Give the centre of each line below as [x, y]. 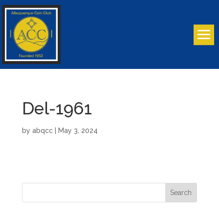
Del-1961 [57, 108]
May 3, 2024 [78, 130]
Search [181, 192]
